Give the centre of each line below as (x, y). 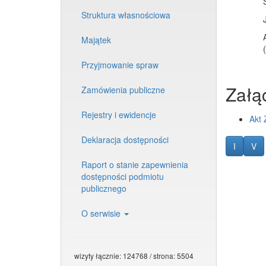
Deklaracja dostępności (125, 140)
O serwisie (102, 213)
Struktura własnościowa (126, 15)
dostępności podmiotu (123, 176)
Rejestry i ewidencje (119, 115)
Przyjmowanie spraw (120, 65)
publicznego (104, 188)
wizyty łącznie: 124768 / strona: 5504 (133, 256)
